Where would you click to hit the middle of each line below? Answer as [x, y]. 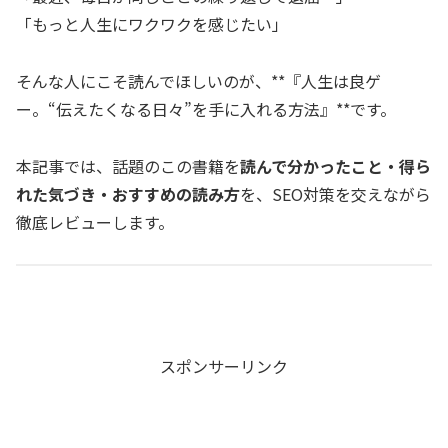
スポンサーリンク [224, 365]
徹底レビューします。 [95, 221]
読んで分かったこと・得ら [335, 165]
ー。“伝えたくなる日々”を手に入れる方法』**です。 [206, 108]
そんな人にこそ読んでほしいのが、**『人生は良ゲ [198, 80]
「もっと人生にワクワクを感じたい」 [152, 24]
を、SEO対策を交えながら [335, 193]
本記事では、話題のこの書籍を [128, 165]
